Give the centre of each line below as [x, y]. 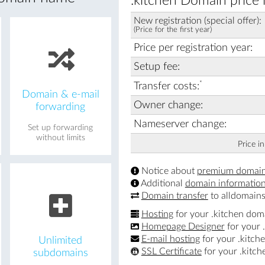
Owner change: [168, 105]
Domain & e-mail [60, 94]
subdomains [60, 253]
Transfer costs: [166, 86]
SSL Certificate [171, 251]
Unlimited [61, 240]
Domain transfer [174, 195]
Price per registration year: [193, 47]
